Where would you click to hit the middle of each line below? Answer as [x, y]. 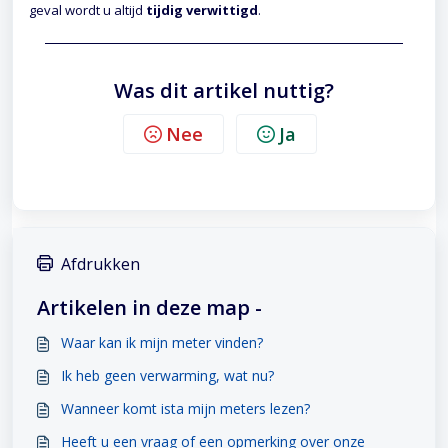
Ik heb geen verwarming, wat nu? [167, 375]
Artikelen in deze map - [149, 307]
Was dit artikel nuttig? [224, 90]
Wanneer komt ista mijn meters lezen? [185, 408]
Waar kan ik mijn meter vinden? [162, 342]
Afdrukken [100, 264]
